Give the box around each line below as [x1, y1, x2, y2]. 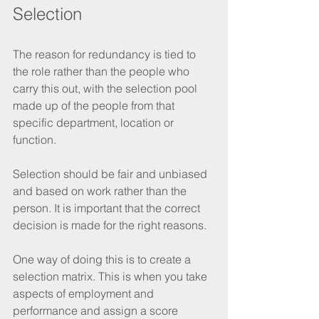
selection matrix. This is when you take [13, 268, 210, 283]
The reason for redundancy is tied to [13, 46, 199, 61]
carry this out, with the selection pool [13, 80, 200, 95]
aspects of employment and [13, 286, 157, 300]
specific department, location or [13, 115, 177, 130]
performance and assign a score [13, 303, 181, 318]
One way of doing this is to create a [13, 251, 194, 266]
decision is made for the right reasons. [13, 217, 206, 232]
